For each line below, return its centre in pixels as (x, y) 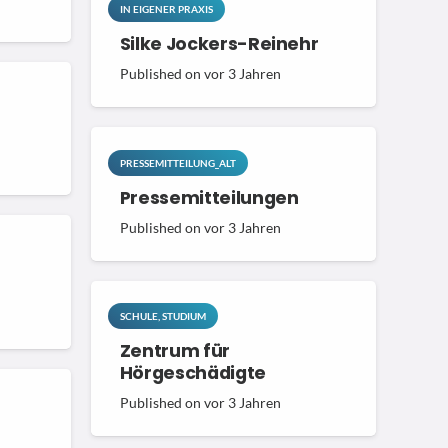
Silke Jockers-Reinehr (219, 44)
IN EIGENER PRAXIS (166, 9)
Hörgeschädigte (192, 373)
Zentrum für (174, 351)
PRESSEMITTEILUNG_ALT (177, 162)
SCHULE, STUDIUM (162, 316)
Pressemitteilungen (209, 197)
